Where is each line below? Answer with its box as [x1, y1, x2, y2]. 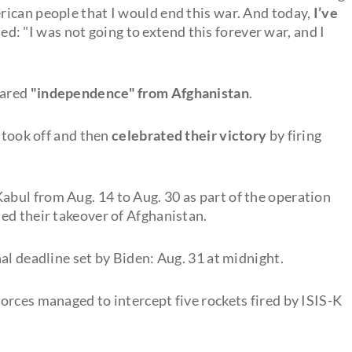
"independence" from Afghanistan [30, 83, 249, 101]
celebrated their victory [112, 126, 267, 144]
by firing [266, 126, 322, 144]
